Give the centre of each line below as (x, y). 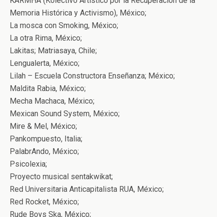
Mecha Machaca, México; (52, 101)
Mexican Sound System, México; (65, 114)
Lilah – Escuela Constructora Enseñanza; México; (92, 76)
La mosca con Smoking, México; (64, 25)
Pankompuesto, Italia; (46, 139)
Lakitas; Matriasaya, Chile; (53, 51)
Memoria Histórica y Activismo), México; (78, 13)
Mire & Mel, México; (43, 126)
